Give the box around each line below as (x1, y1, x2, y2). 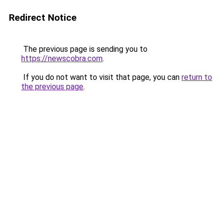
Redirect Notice (9, 12, 76, 23)
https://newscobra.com (21, 54, 103, 63)
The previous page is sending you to (21, 44, 147, 54)
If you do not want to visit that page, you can (21, 73, 182, 82)
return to (182, 73, 212, 82)
